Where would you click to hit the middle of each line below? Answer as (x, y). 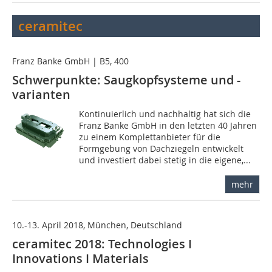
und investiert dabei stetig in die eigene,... (165, 160)
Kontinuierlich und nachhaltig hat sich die (165, 114)
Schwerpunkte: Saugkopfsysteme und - (126, 80)
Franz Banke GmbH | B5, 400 (70, 61)
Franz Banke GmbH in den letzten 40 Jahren (168, 126)
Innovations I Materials (80, 259)
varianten (41, 95)
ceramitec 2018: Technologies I (102, 244)
